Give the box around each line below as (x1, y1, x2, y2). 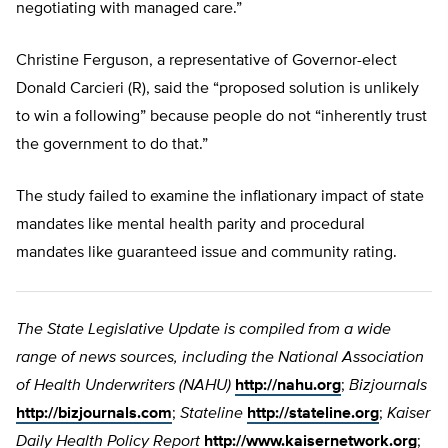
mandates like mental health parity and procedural (16, 217, 365, 234)
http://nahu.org (235, 378, 341, 395)
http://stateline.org (247, 406, 379, 423)
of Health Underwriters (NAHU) (16, 378, 231, 395)
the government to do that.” (16, 137, 208, 154)
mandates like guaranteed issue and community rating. (16, 245, 397, 262)
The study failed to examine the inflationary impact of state (16, 189, 424, 206)
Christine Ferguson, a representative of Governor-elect (16, 53, 397, 70)
